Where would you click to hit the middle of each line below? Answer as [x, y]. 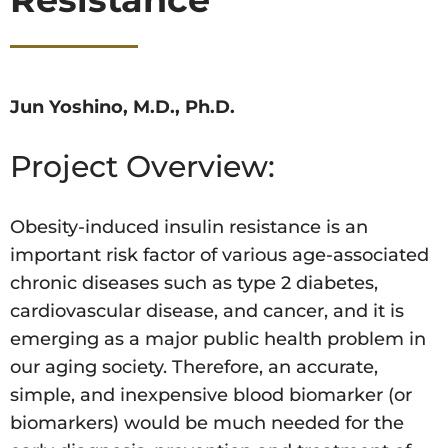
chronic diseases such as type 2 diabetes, [194, 283]
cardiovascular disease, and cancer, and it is [207, 311]
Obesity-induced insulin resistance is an [189, 227]
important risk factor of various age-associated [219, 255]
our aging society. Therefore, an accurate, [194, 367]
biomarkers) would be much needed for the [207, 423]
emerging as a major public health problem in [218, 339]
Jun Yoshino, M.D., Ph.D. [122, 107]
